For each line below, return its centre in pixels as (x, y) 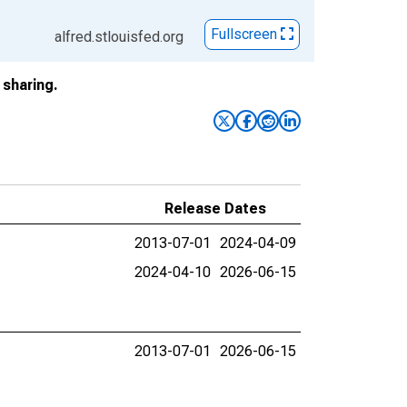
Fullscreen (246, 35)
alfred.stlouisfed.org (119, 37)
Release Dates (215, 208)
